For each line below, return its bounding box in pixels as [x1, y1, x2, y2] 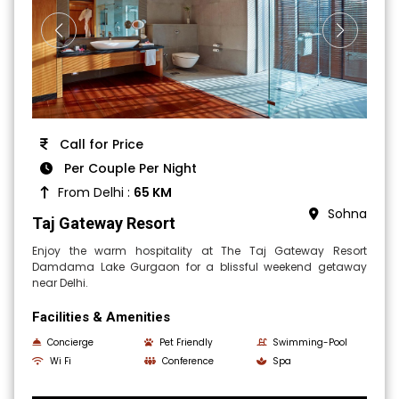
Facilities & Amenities [32, 309, 171, 326]
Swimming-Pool [272, 336, 347, 350]
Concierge [47, 336, 94, 350]
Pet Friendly [159, 336, 214, 350]
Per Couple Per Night [61, 159, 198, 178]
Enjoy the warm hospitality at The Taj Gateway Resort [32, 243, 367, 259]
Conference [162, 354, 215, 369]
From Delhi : [58, 183, 134, 202]
